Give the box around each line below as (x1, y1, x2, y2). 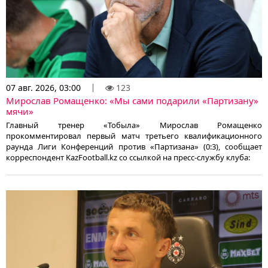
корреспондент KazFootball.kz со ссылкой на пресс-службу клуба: (6, 152, 250, 163)
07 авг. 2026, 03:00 (6, 82, 81, 94)
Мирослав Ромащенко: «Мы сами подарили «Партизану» (6, 95, 258, 107)
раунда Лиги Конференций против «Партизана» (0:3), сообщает (6, 141, 262, 153)
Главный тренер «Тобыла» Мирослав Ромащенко (6, 120, 262, 131)
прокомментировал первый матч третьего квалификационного (6, 130, 262, 142)
